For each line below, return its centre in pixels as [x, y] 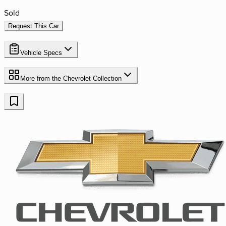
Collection [106, 79]
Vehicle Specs [41, 52]
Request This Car [34, 26]
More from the [42, 79]
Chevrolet [77, 79]
